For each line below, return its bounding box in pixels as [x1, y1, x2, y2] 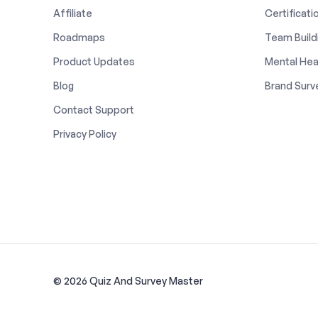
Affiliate [53, 6, 92, 19]
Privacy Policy [53, 127, 116, 140]
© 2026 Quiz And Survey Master [53, 274, 203, 287]
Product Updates [53, 55, 135, 67]
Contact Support [53, 103, 134, 116]
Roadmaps [53, 31, 105, 43]
